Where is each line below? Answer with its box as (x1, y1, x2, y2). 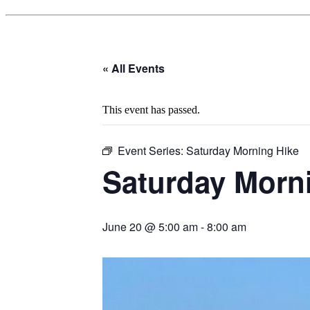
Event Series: (118, 143, 186, 159)
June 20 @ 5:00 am (102, 219, 198, 235)
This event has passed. (102, 104, 200, 116)
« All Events (102, 60, 165, 77)
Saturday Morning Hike (186, 143, 299, 159)
